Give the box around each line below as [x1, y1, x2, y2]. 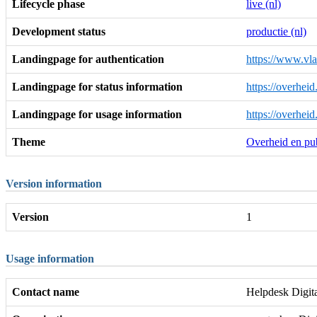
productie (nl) [246, 25, 306, 38]
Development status [12, 25, 105, 38]
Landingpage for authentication [12, 52, 164, 65]
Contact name [12, 285, 79, 298]
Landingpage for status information [12, 80, 183, 93]
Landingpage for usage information [12, 108, 182, 120]
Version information [6, 177, 102, 190]
